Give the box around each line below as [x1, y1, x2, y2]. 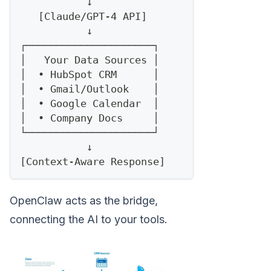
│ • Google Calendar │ [20, 97, 159, 109]
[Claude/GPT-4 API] [20, 10, 147, 22]
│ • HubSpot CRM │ [20, 68, 159, 80]
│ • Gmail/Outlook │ [20, 82, 159, 95]
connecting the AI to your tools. [10, 212, 168, 226]
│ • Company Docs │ [20, 111, 159, 124]
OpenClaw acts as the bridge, [10, 194, 158, 207]
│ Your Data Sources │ [20, 53, 159, 66]
